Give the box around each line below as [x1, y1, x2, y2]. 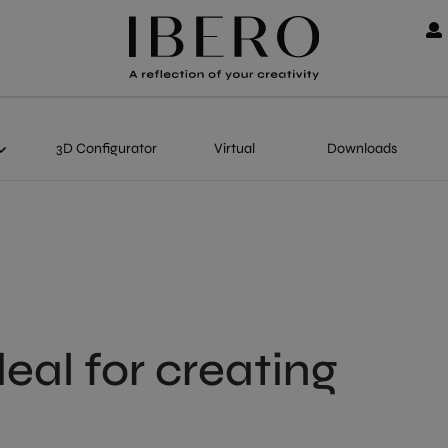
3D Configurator [55, 140, 157, 157]
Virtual [213, 140, 255, 157]
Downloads [327, 140, 397, 157]
